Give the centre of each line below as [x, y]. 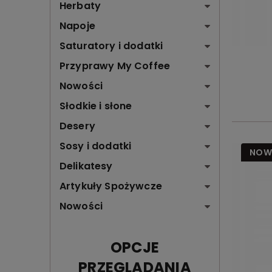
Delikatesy [86, 166]
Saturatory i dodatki [111, 46]
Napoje [77, 26]
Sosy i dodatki [96, 146]
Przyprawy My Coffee [115, 66]
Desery [77, 126]
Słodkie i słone [96, 106]
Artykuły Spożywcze [111, 186]
